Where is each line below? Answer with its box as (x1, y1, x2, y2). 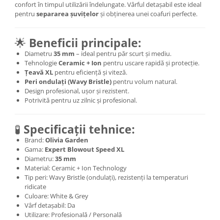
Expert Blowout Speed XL (45, 144, 124, 154)
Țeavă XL (25, 67, 53, 77)
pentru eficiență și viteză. (53, 67, 127, 77)
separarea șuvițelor (36, 9, 99, 18)
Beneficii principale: (29, 34, 141, 51)
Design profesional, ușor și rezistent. (25, 86, 129, 95)
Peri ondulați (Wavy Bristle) (25, 77, 111, 86)
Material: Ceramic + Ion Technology (25, 163, 127, 172)
